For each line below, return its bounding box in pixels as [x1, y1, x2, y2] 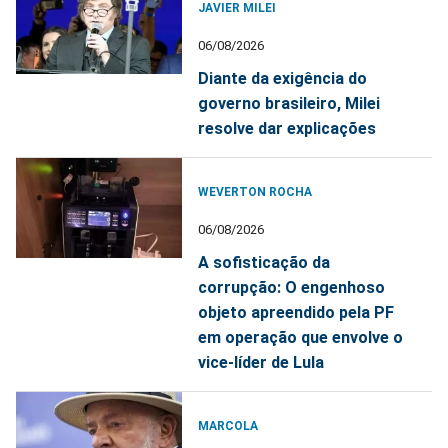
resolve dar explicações [198, 119, 377, 139]
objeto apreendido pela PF [198, 303, 395, 323]
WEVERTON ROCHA [198, 185, 313, 200]
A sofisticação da [198, 253, 331, 273]
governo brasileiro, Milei [198, 94, 381, 114]
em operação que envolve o [198, 328, 404, 348]
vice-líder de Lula [198, 353, 325, 373]
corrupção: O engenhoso [198, 278, 386, 298]
